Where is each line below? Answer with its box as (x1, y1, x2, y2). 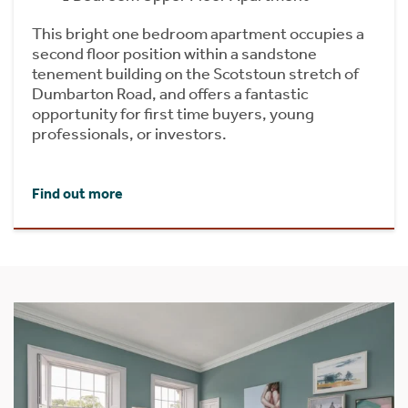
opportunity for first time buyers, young (32, 104, 314, 125)
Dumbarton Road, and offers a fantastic (32, 84, 309, 105)
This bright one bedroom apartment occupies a (32, 24, 364, 45)
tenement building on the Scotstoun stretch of (32, 64, 359, 85)
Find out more (32, 185, 123, 203)
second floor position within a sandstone (32, 44, 317, 65)
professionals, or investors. (32, 124, 227, 145)
